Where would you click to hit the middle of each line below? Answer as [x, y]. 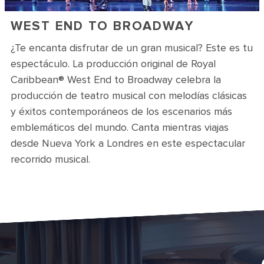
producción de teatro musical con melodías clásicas [129, 95]
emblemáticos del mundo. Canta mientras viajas [120, 127]
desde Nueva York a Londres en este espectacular [128, 143]
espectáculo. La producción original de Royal [113, 64]
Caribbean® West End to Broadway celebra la [116, 80]
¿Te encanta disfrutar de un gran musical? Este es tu [132, 48]
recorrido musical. [50, 159]
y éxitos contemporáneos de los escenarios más [121, 111]
